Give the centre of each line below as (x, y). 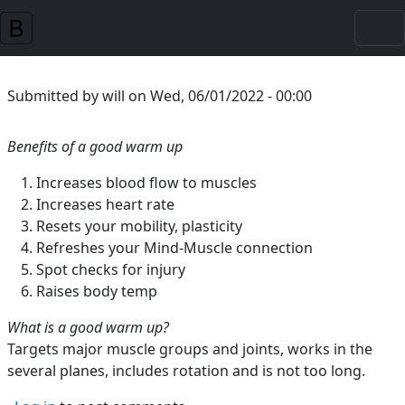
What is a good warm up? (88, 327)
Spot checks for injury (111, 269)
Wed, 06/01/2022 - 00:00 (231, 96)
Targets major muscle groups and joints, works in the (190, 349)
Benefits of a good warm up (95, 146)
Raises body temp (97, 291)
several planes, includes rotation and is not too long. (186, 371)
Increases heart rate (105, 204)
